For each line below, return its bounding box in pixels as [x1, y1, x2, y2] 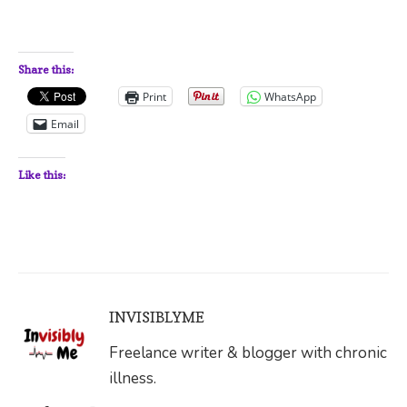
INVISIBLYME [109, 308, 204, 327]
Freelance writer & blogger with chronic [109, 342, 387, 364]
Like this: [18, 168, 65, 183]
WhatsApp [264, 88, 316, 104]
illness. [109, 368, 156, 390]
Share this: [18, 63, 74, 77]
